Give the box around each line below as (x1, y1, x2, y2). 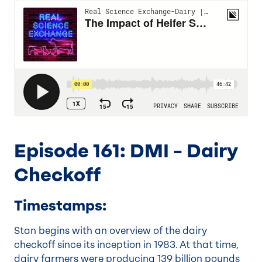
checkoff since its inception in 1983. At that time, (14, 239, 239, 250)
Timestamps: (14, 197, 106, 214)
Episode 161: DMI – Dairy (14, 140, 237, 162)
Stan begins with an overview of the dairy (14, 225, 207, 236)
